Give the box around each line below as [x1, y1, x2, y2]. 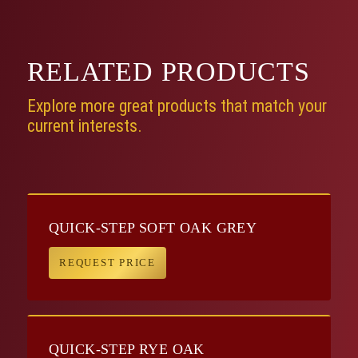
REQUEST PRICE [59, 257, 156, 268]
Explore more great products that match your [26, 96, 327, 117]
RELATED [26, 57, 161, 87]
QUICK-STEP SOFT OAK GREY [48, 219, 257, 236]
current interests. [26, 116, 142, 137]
